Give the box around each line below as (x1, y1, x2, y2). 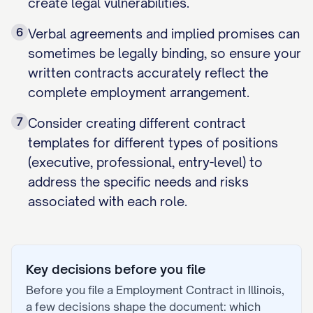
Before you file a (26, 283, 116, 297)
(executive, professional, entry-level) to (28, 154, 263, 170)
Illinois (248, 283, 282, 297)
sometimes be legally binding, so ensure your (28, 45, 301, 61)
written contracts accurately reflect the (28, 65, 268, 80)
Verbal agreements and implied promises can (28, 26, 300, 41)
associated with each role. (28, 194, 187, 209)
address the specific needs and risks (28, 174, 249, 189)
